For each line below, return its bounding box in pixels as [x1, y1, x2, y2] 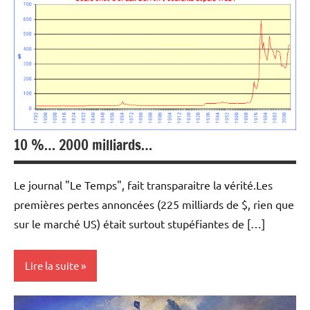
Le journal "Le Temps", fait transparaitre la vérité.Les [14, 178, 273, 192]
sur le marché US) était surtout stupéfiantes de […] [14, 217, 265, 231]
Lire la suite [25, 258, 79, 272]
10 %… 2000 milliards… [14, 135, 152, 156]
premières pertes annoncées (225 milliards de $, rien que [14, 197, 294, 212]
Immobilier [22, 21, 71, 34]
